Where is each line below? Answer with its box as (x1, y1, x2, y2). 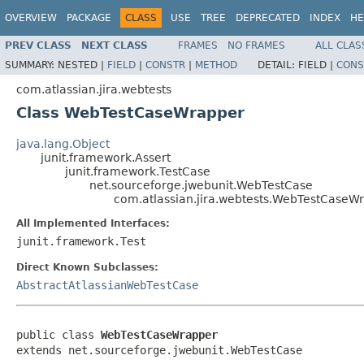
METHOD (195, 58, 237, 71)
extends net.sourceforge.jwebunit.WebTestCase (16, 343, 302, 357)
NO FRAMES (227, 39, 285, 51)
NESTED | (58, 58, 107, 71)
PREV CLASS (5, 39, 71, 51)
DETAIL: (258, 58, 298, 71)
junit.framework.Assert (41, 150, 171, 164)
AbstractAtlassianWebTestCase (16, 278, 198, 292)
